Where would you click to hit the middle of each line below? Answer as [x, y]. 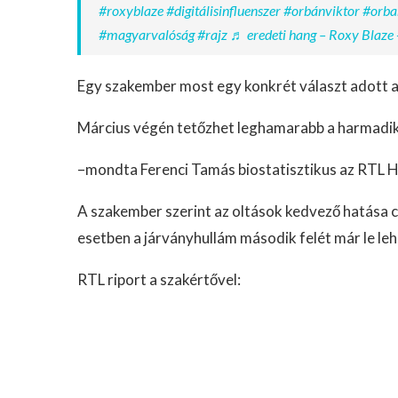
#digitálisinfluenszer [223, 10]
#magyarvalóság [147, 34]
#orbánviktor [322, 10]
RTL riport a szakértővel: [159, 279]
